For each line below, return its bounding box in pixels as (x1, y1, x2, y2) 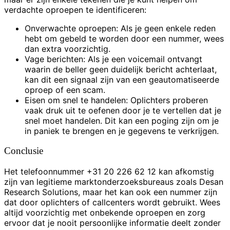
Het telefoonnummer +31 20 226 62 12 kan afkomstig (4, 166, 214, 177)
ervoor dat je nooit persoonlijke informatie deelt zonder (4, 218, 221, 228)
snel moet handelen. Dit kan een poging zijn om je (25, 115, 219, 126)
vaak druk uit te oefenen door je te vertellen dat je (25, 105, 221, 116)
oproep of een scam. (25, 84, 105, 95)
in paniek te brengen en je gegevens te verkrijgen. (25, 125, 219, 136)
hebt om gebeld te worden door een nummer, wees (25, 33, 224, 44)
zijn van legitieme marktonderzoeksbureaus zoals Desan (4, 177, 223, 187)
